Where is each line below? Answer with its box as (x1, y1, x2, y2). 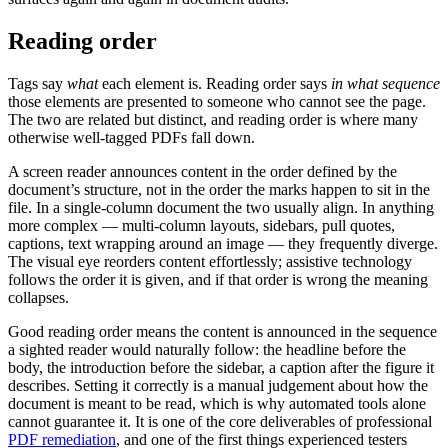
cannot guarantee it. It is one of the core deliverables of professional (8, 413, 432, 431)
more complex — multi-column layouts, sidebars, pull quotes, (8, 217, 395, 235)
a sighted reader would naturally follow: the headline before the (8, 341, 406, 359)
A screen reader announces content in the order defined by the (8, 163, 397, 181)
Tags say (8, 75, 67, 93)
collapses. (8, 289, 69, 307)
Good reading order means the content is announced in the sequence (8, 323, 437, 341)
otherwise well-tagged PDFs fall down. (8, 129, 255, 147)
